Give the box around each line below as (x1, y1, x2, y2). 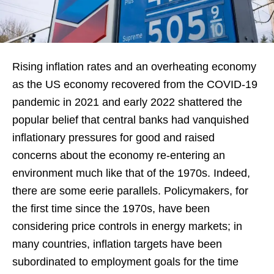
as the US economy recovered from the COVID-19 (12, 78, 257, 91)
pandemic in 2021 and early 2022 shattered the (12, 96, 242, 109)
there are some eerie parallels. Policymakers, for (12, 185, 248, 198)
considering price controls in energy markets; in (12, 220, 242, 233)
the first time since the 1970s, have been (12, 202, 210, 215)
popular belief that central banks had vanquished (12, 114, 249, 127)
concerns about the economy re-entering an (12, 149, 225, 162)
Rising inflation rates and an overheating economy (12, 61, 256, 73)
